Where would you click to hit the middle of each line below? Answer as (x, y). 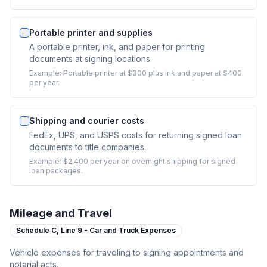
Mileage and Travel (61, 213)
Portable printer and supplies (91, 32)
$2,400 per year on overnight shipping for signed (149, 161)
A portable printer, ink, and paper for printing (117, 47)
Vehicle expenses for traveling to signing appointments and (127, 252)
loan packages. (56, 171)
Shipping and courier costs (87, 121)
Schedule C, (38, 230)
